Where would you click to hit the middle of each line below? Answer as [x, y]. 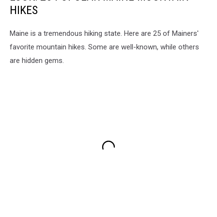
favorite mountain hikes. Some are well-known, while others [104, 47]
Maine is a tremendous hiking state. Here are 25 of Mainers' [104, 34]
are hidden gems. [37, 61]
